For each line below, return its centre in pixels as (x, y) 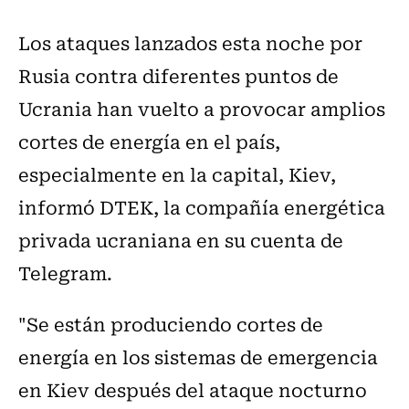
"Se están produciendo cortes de (171, 324)
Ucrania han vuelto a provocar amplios (202, 109)
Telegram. (65, 273)
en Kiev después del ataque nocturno (193, 390)
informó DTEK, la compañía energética (202, 207)
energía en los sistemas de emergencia (198, 357)
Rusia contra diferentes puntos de (178, 76)
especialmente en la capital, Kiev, (177, 174)
